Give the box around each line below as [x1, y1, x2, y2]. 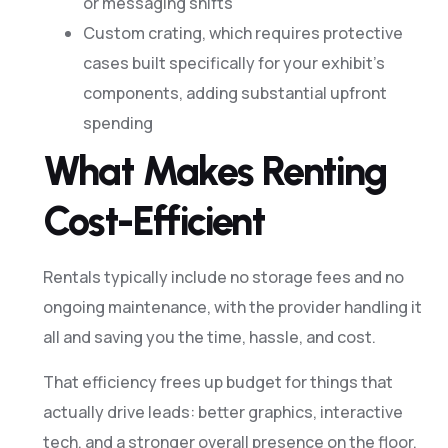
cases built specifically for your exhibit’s [82, 52, 385, 75]
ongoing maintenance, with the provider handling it [42, 296, 422, 319]
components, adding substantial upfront [82, 82, 387, 105]
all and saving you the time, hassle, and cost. [42, 326, 376, 349]
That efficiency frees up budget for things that [42, 370, 393, 393]
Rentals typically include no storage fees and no [42, 266, 404, 289]
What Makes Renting [42, 147, 387, 196]
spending [82, 112, 153, 135]
